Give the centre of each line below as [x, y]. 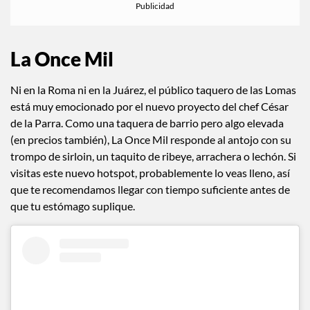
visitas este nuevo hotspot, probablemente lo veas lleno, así [150, 173]
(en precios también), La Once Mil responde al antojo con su [151, 140]
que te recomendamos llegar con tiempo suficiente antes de [150, 190]
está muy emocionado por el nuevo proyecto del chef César [149, 107]
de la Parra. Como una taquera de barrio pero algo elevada [147, 123]
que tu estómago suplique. [73, 206]
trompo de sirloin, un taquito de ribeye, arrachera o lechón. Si [153, 156]
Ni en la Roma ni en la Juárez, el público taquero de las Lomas [153, 90]
